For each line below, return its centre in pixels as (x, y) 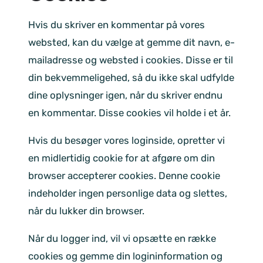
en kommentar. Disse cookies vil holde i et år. (129, 113)
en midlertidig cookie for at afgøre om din (122, 158)
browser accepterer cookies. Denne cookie (124, 176)
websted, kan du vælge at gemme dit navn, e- (131, 43)
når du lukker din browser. (86, 211)
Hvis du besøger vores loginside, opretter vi (127, 141)
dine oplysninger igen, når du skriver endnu (125, 95)
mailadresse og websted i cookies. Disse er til (131, 60)
